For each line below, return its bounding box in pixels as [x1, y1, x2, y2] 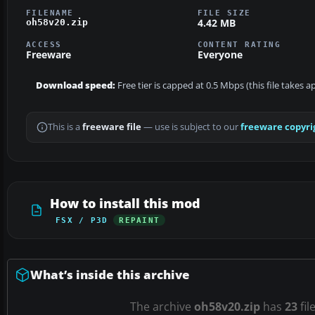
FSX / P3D [56, 216, 108, 225]
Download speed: [36, 79, 115, 92]
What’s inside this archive [30, 266, 190, 283]
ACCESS [26, 40, 62, 49]
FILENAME [26, 8, 74, 17]
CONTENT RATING [197, 40, 281, 49]
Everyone [197, 48, 243, 62]
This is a [48, 121, 82, 134]
